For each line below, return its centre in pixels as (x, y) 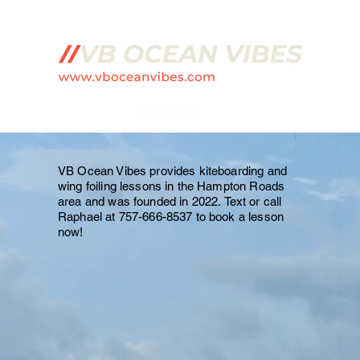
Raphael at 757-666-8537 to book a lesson (171, 217)
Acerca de (170, 108)
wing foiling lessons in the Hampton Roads (172, 186)
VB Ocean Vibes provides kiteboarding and (172, 171)
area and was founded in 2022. (140, 202)
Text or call (252, 202)
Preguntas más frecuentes (282, 108)
